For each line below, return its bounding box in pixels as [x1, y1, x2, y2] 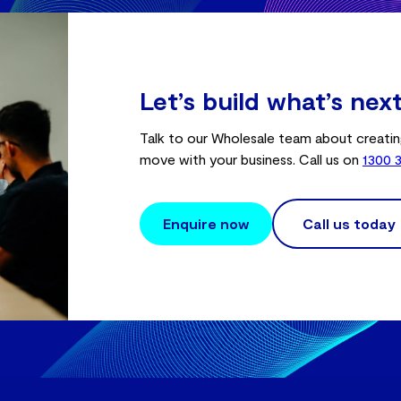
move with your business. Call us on [140, 150, 363, 167]
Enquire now [163, 215, 249, 232]
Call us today [303, 215, 396, 232]
